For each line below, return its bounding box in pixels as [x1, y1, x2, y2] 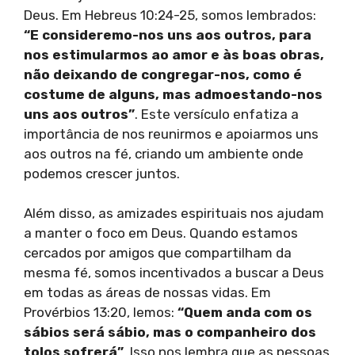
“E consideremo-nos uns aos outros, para [24, 26, 311, 43]
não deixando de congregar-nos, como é [24, 66, 302, 82]
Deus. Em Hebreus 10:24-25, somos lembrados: [24, 6, 316, 23]
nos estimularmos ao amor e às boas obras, [24, 46, 324, 63]
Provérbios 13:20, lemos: [24, 304, 177, 321]
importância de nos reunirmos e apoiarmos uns [24, 125, 319, 142]
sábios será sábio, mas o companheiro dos [24, 324, 316, 341]
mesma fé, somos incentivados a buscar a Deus [24, 265, 324, 281]
